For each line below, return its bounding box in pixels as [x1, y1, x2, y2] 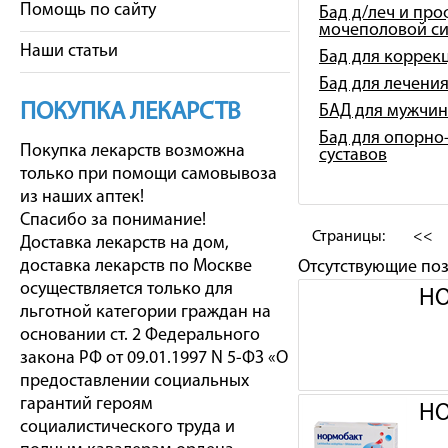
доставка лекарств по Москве [20, 257, 252, 276]
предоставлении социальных [20, 372, 249, 391]
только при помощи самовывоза [20, 165, 277, 184]
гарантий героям [20, 395, 153, 414]
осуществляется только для [20, 280, 233, 299]
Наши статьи [20, 42, 118, 61]
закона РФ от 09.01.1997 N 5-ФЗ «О [20, 349, 288, 368]
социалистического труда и [20, 418, 235, 437]
